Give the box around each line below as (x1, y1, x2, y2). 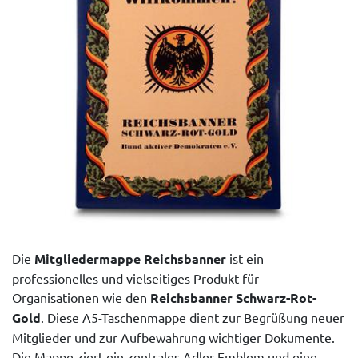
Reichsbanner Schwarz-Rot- (150, 288, 316, 306)
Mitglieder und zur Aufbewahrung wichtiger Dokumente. (12, 328, 335, 345)
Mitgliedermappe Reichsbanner (34, 249, 226, 267)
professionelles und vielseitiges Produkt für (12, 269, 259, 286)
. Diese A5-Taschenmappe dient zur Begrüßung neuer (41, 308, 344, 325)
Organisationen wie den (12, 288, 150, 305)
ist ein (226, 249, 264, 266)
